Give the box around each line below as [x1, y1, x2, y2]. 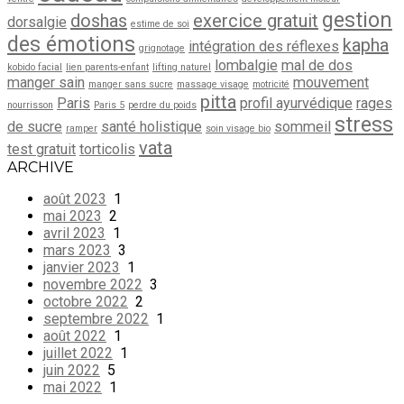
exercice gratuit [193, 9, 318, 32]
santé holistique [101, 117, 202, 135]
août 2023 [43, 189, 106, 207]
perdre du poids [128, 98, 197, 111]
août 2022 [43, 326, 106, 344]
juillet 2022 [43, 344, 113, 362]
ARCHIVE [7, 158, 74, 176]
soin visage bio [206, 122, 271, 134]
